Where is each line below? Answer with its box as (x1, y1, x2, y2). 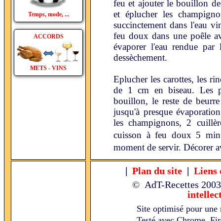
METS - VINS (30, 65, 67, 72)
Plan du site (132, 165, 182, 176)
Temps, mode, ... (28, 11, 69, 18)
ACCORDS (33, 33, 64, 40)
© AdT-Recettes (130, 179, 201, 190)
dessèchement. (113, 52, 167, 63)
